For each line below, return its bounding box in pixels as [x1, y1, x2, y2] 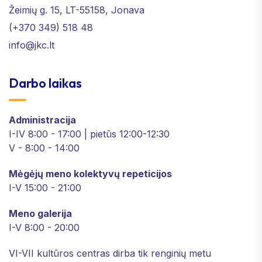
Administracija [9, 113, 76, 126]
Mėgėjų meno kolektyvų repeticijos [9, 167, 172, 180]
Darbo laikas [9, 74, 82, 91]
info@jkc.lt [9, 39, 54, 51]
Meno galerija [9, 207, 72, 219]
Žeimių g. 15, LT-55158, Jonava [9, 4, 144, 16]
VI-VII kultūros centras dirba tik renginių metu [9, 247, 211, 259]
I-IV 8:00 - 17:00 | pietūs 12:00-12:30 [9, 127, 170, 140]
